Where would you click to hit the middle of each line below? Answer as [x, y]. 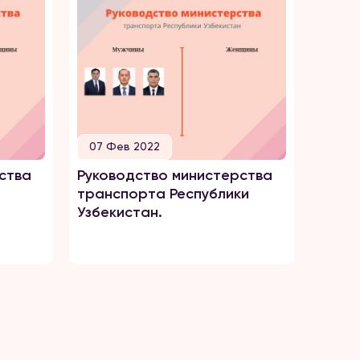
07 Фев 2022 [125, 146]
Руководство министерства [175, 175]
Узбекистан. [120, 212]
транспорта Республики [163, 194]
